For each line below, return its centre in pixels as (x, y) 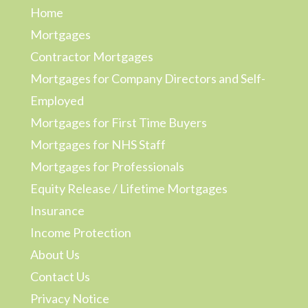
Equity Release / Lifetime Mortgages (129, 188)
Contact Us (60, 276)
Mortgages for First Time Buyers (119, 122)
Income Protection (81, 232)
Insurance (57, 210)
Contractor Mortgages (92, 56)
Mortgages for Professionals (107, 166)
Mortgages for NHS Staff (98, 144)
